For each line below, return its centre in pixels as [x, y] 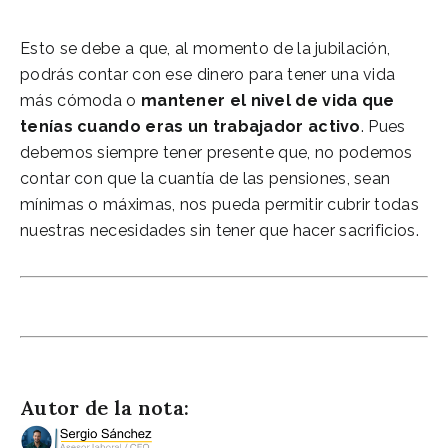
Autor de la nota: [105, 407]
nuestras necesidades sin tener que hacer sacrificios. [219, 230]
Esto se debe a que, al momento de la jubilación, [205, 48]
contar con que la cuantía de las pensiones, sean [205, 178]
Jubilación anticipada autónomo [156, 290]
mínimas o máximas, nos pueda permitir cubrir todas [219, 204]
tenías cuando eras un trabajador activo [190, 126]
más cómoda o [80, 100]
